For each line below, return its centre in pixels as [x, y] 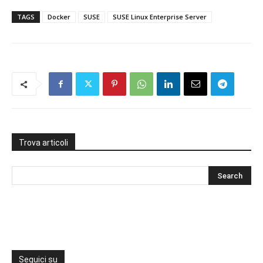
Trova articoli [43, 143]
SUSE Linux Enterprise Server [160, 17]
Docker [59, 17]
